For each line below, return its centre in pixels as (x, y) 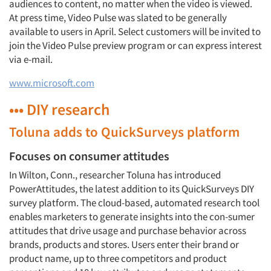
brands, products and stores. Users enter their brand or (124, 244)
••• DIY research (60, 109)
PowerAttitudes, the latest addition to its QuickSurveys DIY (132, 189)
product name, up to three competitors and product (118, 258)
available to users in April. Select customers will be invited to (135, 31)
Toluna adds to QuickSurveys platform (124, 132)
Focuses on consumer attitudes (89, 156)
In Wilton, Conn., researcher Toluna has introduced (115, 175)
